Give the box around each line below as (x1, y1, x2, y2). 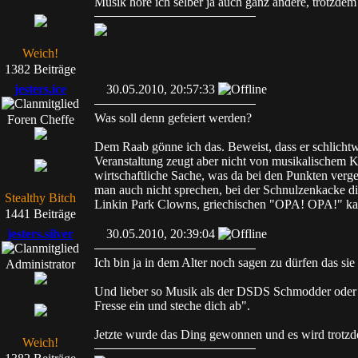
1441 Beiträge (5, 207, 76, 221)
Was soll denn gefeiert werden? (94, 111, 252, 125)
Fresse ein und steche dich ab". (94, 299, 250, 312)
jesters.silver (7, 227, 74, 241)
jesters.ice (14, 82, 66, 96)
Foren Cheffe (6, 113, 74, 126)
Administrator (6, 257, 75, 271)
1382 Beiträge (5, 62, 76, 76)
